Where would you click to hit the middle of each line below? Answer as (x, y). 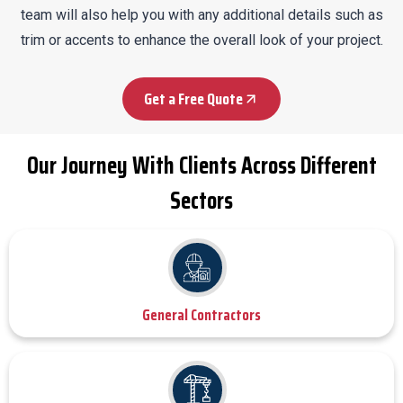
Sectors (201, 200)
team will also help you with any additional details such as (201, 14)
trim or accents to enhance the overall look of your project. (201, 40)
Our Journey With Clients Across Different (201, 165)
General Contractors (201, 314)
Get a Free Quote (193, 99)
